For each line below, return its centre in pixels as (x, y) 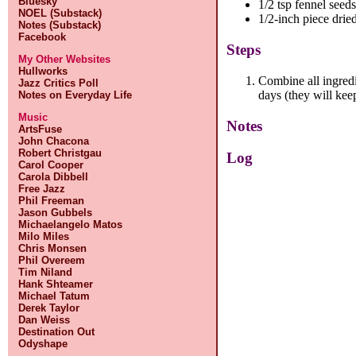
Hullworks (43, 71)
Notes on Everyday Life (75, 95)
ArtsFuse (41, 129)
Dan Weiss (44, 320)
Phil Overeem (52, 260)
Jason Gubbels (56, 213)
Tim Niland (46, 272)
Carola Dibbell (54, 177)
